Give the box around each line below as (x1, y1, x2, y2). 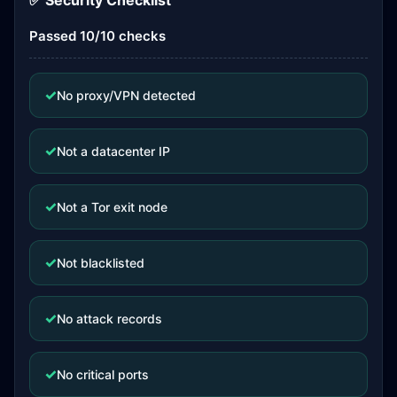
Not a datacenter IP (57, 143, 170, 159)
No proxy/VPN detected (57, 87, 196, 103)
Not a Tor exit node (57, 198, 167, 214)
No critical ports (57, 366, 149, 382)
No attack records (57, 310, 162, 326)
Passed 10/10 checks (29, 27, 166, 44)
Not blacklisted (57, 254, 144, 270)
